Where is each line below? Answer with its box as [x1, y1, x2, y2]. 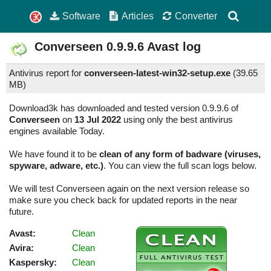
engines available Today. [9, 126, 105, 137]
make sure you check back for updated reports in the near [9, 195, 237, 206]
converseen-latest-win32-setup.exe [84, 68, 230, 79]
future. [9, 206, 34, 217]
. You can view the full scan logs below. [103, 160, 256, 171]
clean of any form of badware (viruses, [99, 149, 261, 160]
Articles [122, 10, 154, 21]
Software [62, 10, 101, 21]
